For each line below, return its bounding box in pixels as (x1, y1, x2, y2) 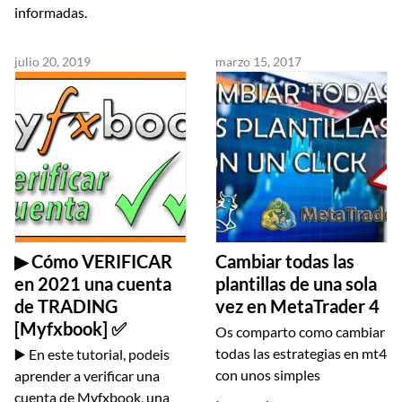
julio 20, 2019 (14, 54, 91, 70)
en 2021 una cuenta (14, 273, 171, 295)
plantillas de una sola (215, 273, 377, 295)
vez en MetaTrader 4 (215, 295, 380, 318)
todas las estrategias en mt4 (215, 345, 387, 363)
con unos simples (215, 366, 320, 384)
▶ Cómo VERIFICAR (14, 250, 172, 273)
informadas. (14, 4, 87, 22)
